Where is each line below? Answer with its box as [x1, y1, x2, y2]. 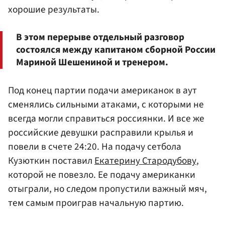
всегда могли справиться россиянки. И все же [8, 111, 204, 126]
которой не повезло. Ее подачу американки [8, 167, 195, 182]
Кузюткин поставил [8, 153, 94, 168]
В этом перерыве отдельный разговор [16, 30, 184, 44]
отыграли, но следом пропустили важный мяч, [8, 181, 207, 196]
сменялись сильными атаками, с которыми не [8, 97, 204, 111]
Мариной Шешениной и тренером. [16, 55, 168, 69]
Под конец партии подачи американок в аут [8, 83, 197, 97]
